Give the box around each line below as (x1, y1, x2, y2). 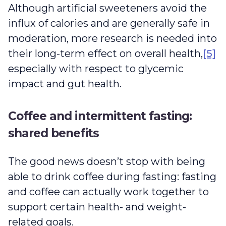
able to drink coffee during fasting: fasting (8, 170, 216, 183)
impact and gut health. (8, 77, 127, 90)
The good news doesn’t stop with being (8, 155, 205, 167)
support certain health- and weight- (8, 200, 186, 213)
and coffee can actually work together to (8, 185, 209, 198)
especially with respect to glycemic (8, 62, 184, 75)
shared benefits (8, 126, 99, 140)
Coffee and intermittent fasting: (8, 108, 192, 123)
